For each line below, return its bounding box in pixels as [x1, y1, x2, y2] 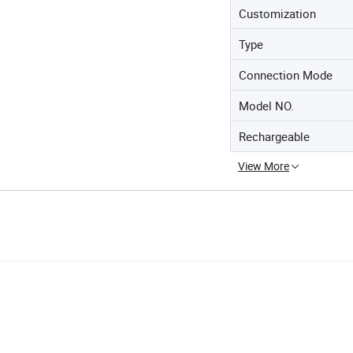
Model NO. [239, 98, 294, 113]
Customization [239, 6, 316, 21]
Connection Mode [239, 67, 333, 83]
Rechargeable [239, 128, 310, 144]
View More [238, 158, 289, 173]
